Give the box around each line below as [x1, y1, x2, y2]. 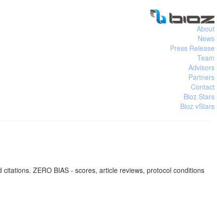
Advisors [188, 62, 215, 72]
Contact [191, 82, 215, 92]
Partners [188, 72, 215, 82]
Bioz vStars [180, 101, 215, 111]
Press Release [170, 43, 215, 53]
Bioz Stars [184, 92, 215, 101]
